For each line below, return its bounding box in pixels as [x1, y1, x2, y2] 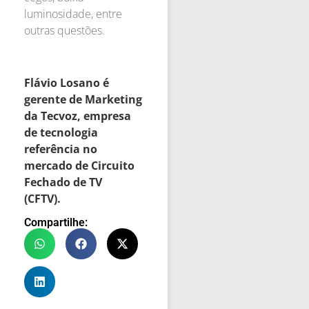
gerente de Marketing [24, 92, 142, 108]
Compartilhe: [24, 215, 88, 229]
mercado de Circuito [24, 158, 134, 174]
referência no [24, 141, 97, 157]
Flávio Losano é [24, 75, 109, 91]
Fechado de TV [24, 175, 102, 190]
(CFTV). [24, 191, 63, 207]
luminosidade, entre [24, 6, 122, 21]
